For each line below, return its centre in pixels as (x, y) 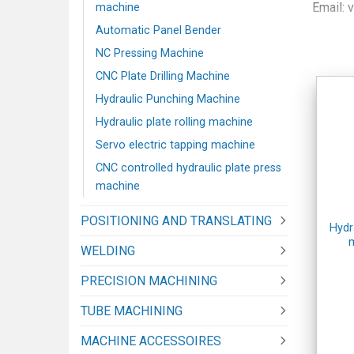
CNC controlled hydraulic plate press (188, 168)
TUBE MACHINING (132, 311)
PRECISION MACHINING (149, 281)
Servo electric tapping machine (175, 145)
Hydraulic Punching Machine (168, 99)
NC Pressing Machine (150, 53)
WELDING (108, 250)
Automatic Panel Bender (158, 30)
